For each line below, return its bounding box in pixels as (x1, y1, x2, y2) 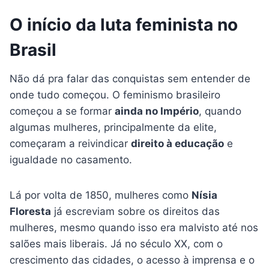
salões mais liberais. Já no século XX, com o (10, 238, 223, 250)
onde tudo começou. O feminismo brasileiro (10, 89, 220, 101)
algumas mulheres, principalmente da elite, (10, 121, 217, 134)
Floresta (10, 205, 51, 218)
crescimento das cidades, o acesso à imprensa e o (10, 254, 255, 267)
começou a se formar (10, 105, 115, 118)
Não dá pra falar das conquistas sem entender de (10, 73, 250, 85)
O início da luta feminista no (10, 14, 238, 35)
